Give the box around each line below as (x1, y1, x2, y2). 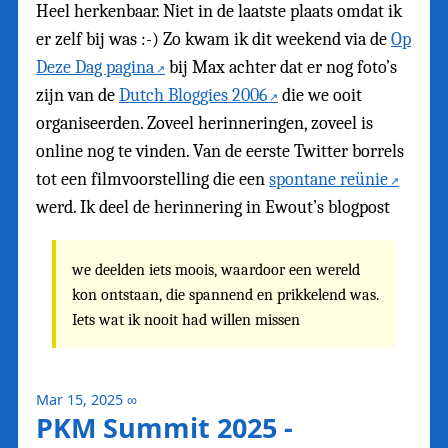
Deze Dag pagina (36, 57, 154, 79)
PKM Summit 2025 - (36, 408, 293, 446)
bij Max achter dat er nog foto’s (165, 57, 397, 79)
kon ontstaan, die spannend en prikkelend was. (72, 284, 380, 304)
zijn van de (36, 85, 119, 107)
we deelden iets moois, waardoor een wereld (72, 259, 361, 279)
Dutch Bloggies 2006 (119, 85, 267, 107)
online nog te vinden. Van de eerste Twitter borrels (36, 141, 404, 163)
